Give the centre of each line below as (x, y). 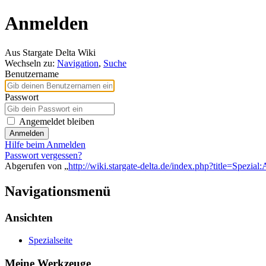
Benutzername (32, 74)
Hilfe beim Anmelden (45, 144)
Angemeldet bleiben (57, 121)
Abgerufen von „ (37, 166)
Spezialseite (50, 240)
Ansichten (29, 217)
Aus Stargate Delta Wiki (50, 52)
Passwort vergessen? (43, 155)
